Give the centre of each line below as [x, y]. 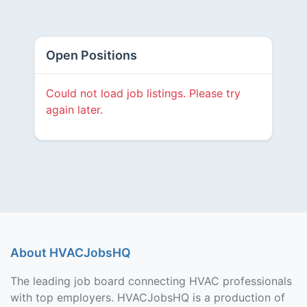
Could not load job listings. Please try [143, 93]
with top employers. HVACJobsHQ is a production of [148, 298]
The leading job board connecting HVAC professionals [151, 281]
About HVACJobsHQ [71, 253]
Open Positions [91, 55]
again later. [74, 110]
